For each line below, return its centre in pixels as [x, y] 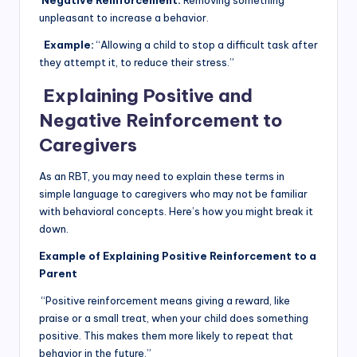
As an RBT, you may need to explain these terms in [162, 177]
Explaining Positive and [146, 96]
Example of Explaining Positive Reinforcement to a [178, 256]
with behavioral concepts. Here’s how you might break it [176, 212]
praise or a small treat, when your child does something [174, 318]
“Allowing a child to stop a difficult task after [207, 45]
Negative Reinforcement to [161, 121]
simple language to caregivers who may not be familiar [173, 194]
